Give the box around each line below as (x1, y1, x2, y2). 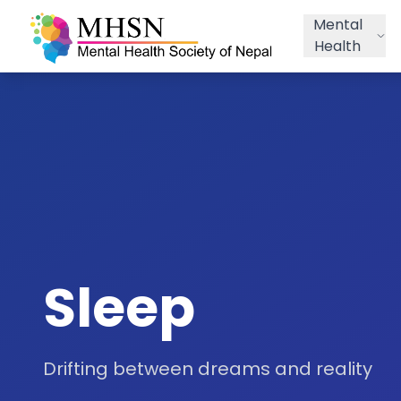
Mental (312, 14, 363, 35)
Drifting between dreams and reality (43, 356, 372, 381)
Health (314, 36, 362, 56)
